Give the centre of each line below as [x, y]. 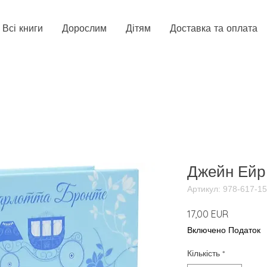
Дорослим [84, 28]
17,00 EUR [208, 214]
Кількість [204, 253]
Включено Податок [224, 230]
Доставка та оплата [213, 28]
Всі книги [23, 28]
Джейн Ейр [226, 171]
